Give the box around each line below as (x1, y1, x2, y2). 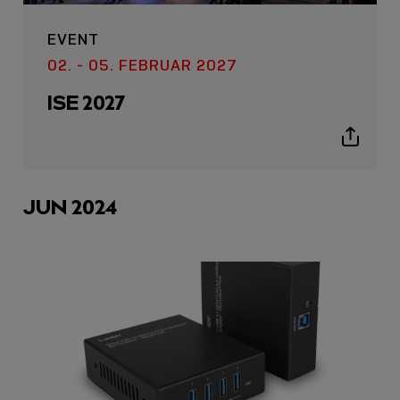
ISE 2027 (46, 89, 125, 115)
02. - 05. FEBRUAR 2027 (46, 54, 237, 75)
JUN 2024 (23, 194, 118, 221)
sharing (349, 150, 393, 166)
